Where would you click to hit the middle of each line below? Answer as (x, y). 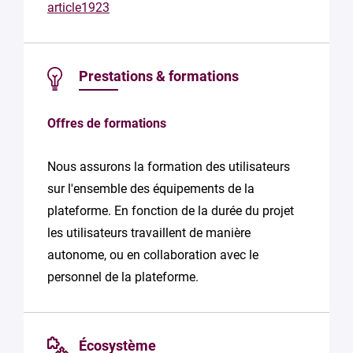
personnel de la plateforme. (123, 277)
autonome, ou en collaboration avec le (153, 255)
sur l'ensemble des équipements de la (151, 189)
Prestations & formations (159, 76)
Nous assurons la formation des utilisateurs (169, 167)
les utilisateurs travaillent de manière (149, 233)
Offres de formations (107, 123)
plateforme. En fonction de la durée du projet (171, 211)
